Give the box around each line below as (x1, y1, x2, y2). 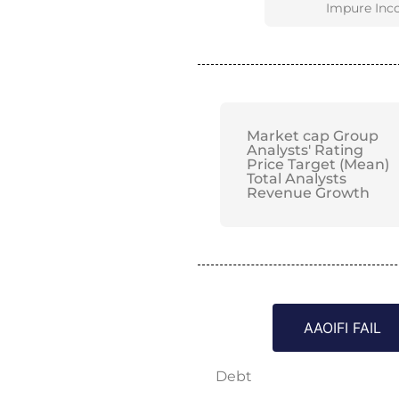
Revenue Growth (247, 184, 370, 202)
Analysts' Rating (247, 142, 363, 159)
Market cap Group (247, 127, 379, 145)
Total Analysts (247, 170, 346, 188)
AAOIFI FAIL (303, 319, 381, 338)
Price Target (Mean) (247, 156, 389, 174)
